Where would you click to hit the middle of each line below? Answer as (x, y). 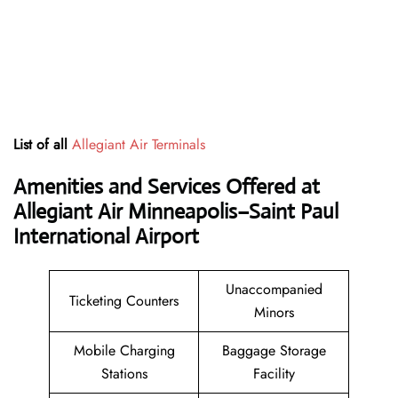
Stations (124, 374)
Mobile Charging (124, 351)
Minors (274, 313)
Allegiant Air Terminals (139, 145)
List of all (43, 145)
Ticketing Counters (124, 301)
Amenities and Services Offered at (167, 187)
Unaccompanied (274, 290)
